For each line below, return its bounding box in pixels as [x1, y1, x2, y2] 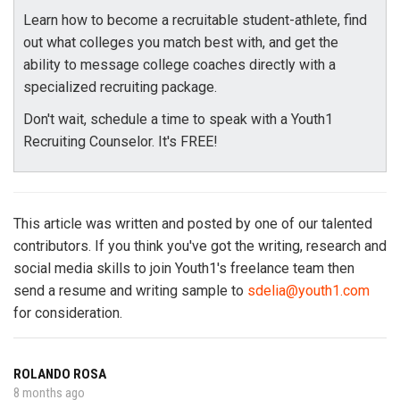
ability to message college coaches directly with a [23, 56, 336, 73]
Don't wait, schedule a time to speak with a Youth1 [23, 111, 333, 128]
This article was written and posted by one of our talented [13, 215, 372, 232]
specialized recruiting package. [23, 79, 221, 96]
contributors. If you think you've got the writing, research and [13, 237, 387, 254]
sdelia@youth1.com [247, 282, 370, 299]
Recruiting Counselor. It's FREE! [23, 133, 218, 150]
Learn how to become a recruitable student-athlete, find [23, 12, 367, 29]
